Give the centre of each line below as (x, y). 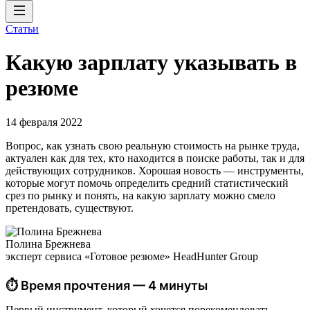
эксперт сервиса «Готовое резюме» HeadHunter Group (132, 256)
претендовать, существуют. (70, 208)
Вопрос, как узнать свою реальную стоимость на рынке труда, (153, 145)
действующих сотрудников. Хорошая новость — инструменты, (155, 170)
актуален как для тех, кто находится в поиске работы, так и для (155, 158)
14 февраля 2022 (44, 122)
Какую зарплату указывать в (151, 63)
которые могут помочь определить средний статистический (147, 183)
